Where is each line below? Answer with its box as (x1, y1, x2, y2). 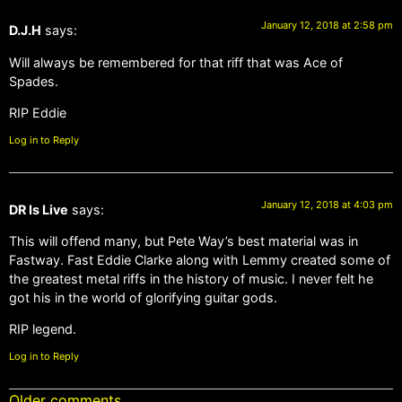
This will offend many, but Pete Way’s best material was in (9, 233, 358, 249)
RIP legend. (9, 321, 76, 337)
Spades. (9, 73, 58, 89)
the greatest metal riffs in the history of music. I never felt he (9, 271, 373, 287)
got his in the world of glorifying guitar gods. (9, 290, 277, 306)
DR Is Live (9, 201, 68, 217)
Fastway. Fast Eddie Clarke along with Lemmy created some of (9, 252, 390, 268)
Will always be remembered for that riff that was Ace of (9, 54, 343, 70)
